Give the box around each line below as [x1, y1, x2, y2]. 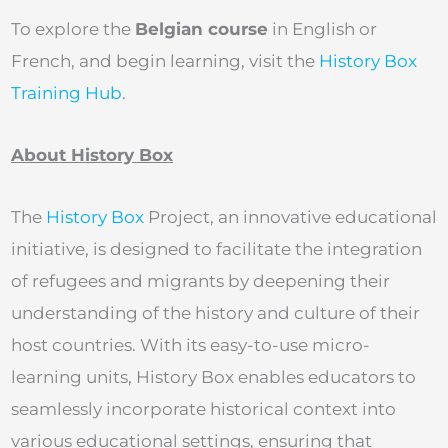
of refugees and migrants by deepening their [11, 270, 390, 291]
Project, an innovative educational [144, 206, 437, 227]
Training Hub [11, 83, 122, 104]
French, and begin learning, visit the [11, 51, 319, 72]
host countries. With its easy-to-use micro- [11, 334, 370, 355]
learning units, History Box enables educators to [11, 366, 416, 387]
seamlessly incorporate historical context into [11, 398, 396, 419]
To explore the [11, 19, 135, 40]
